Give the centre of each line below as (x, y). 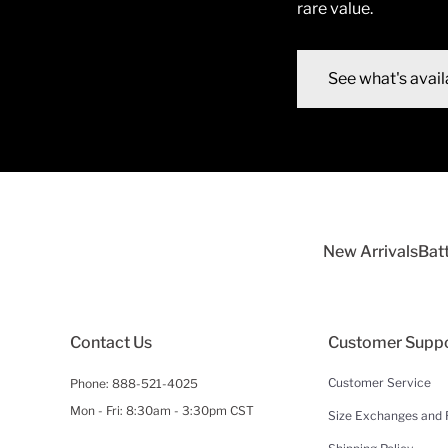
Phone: (91, 384)
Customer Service (379, 383)
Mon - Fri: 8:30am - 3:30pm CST (162, 411)
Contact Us (111, 343)
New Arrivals (370, 252)
